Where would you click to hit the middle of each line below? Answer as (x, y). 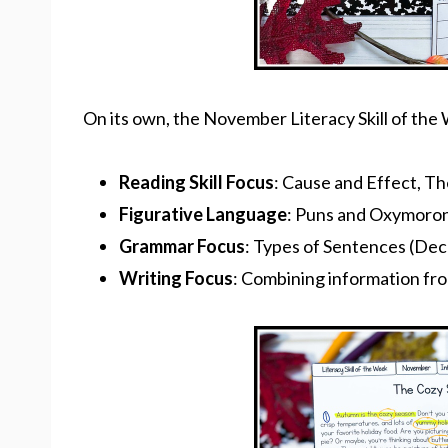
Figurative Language (203, 214)
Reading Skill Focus (196, 182)
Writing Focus (176, 278)
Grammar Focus (182, 246)
